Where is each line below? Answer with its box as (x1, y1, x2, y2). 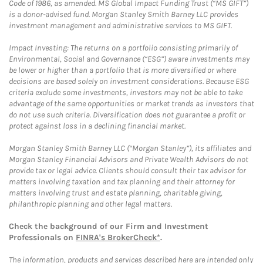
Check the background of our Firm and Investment (9, 221, 208, 231)
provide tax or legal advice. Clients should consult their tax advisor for (9, 166, 246, 176)
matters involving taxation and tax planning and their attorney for (9, 177, 235, 187)
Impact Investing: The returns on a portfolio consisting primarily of (9, 43, 238, 53)
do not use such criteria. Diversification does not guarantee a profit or (9, 110, 245, 120)
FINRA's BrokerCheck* (76, 232, 160, 242)
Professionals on (9, 232, 76, 242)
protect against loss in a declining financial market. (9, 121, 186, 131)
